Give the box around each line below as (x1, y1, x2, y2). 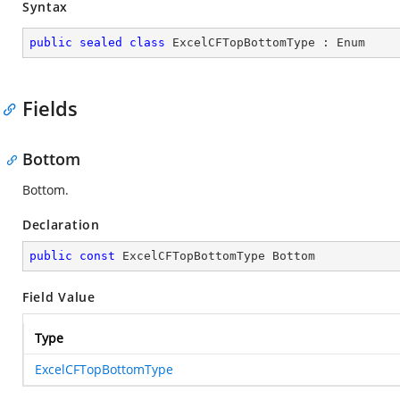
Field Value (22, 288, 96, 305)
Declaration (22, 216, 100, 233)
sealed (79, 36, 122, 49)
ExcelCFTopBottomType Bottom (115, 249, 315, 262)
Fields (22, 95, 78, 121)
